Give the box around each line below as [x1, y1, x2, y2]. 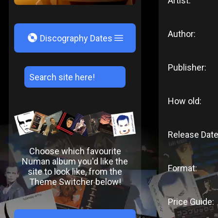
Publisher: [167, 62, 206, 73]
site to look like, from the [28, 166, 122, 177]
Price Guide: [167, 197, 214, 207]
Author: [167, 29, 196, 39]
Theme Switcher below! [29, 176, 121, 187]
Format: [167, 163, 197, 173]
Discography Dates [37, 33, 114, 43]
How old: [167, 96, 201, 106]
